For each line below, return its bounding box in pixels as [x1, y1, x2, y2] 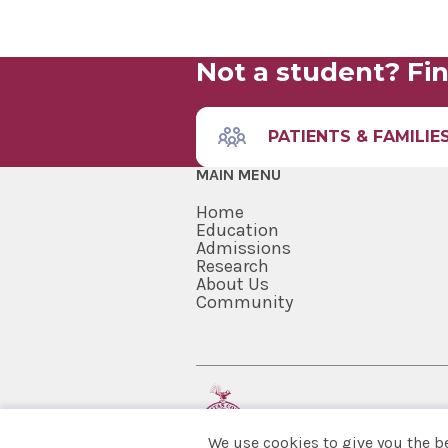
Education [196, 219, 279, 242]
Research [196, 255, 269, 278]
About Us [196, 273, 269, 296]
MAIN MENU [196, 165, 281, 185]
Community [196, 291, 293, 314]
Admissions [196, 237, 291, 260]
